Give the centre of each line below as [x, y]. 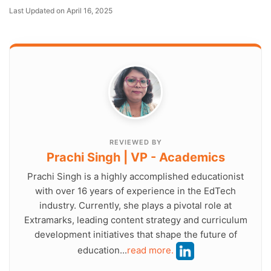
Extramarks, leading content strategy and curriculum [135, 220]
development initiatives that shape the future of [135, 235]
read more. [150, 250]
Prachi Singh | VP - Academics [135, 158]
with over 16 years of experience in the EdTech [135, 191]
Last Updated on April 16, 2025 [63, 11]
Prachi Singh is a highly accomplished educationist [135, 177]
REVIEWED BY [135, 142]
